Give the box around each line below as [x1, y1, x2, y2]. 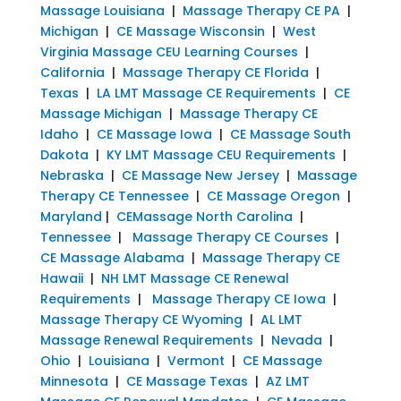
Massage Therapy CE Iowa [151, 289, 326, 308]
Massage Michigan [39, 104, 162, 123]
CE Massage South [229, 124, 351, 143]
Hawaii [39, 269, 83, 287]
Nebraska [39, 166, 104, 184]
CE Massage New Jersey [121, 166, 279, 184]
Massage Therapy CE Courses [132, 227, 328, 246]
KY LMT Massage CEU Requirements [106, 145, 336, 164]
